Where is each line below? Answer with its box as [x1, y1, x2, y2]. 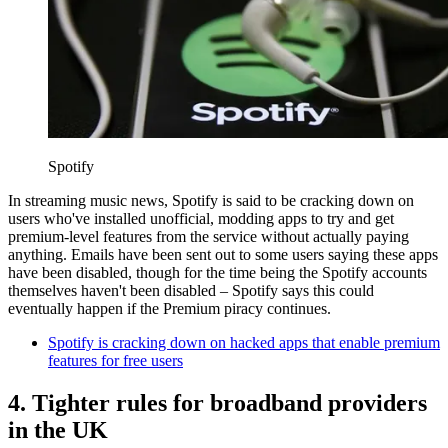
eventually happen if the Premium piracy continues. [8, 299, 331, 317]
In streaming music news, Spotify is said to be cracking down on [8, 191, 414, 209]
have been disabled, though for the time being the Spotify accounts [8, 263, 427, 281]
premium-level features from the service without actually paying [8, 227, 409, 245]
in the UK [8, 416, 108, 443]
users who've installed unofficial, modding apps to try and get [8, 209, 394, 227]
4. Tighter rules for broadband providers [8, 389, 427, 416]
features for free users [48, 351, 183, 369]
